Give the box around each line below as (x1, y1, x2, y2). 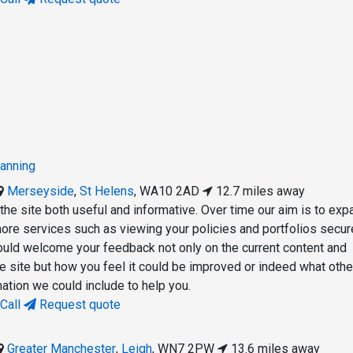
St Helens (80, 184, 135, 199)
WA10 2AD (139, 184, 200, 199)
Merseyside (7, 184, 75, 199)
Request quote (36, 297, 121, 313)
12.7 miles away (213, 184, 306, 199)
